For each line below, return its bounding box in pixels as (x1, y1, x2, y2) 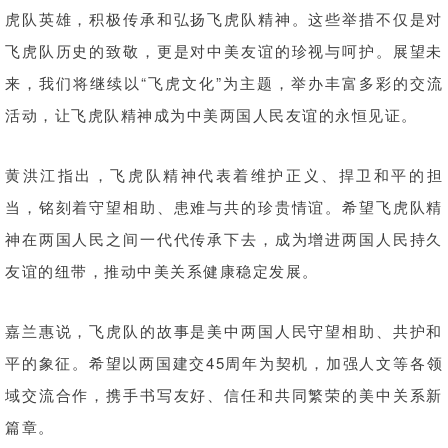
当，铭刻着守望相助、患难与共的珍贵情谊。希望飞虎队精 (5, 195, 443, 217)
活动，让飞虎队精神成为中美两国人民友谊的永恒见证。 (5, 103, 418, 125)
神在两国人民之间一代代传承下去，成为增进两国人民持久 (5, 227, 443, 249)
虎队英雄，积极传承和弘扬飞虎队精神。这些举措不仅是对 (5, 7, 443, 29)
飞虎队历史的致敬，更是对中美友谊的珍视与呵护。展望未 (5, 39, 443, 61)
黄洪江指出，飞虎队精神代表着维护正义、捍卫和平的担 (5, 163, 443, 185)
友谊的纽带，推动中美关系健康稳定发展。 (5, 259, 319, 281)
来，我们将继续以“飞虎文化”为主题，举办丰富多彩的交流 (5, 71, 443, 93)
